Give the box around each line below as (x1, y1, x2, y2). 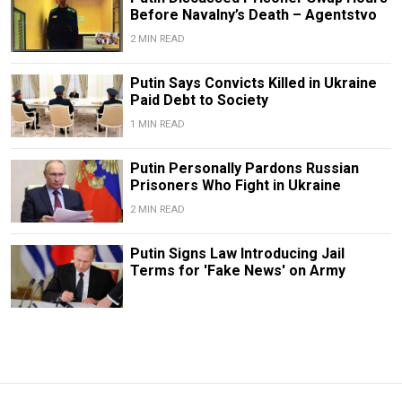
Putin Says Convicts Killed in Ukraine (129, 74, 377, 92)
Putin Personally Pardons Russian (129, 159, 359, 177)
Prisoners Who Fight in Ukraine (129, 176, 341, 194)
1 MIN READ (129, 118, 185, 130)
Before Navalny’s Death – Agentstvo (129, 5, 377, 23)
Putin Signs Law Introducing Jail (129, 245, 345, 263)
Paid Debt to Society (129, 91, 268, 109)
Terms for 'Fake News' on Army (129, 262, 345, 280)
